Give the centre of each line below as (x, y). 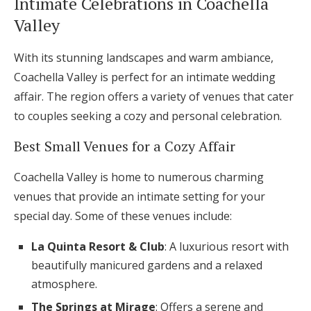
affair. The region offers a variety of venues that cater (154, 97)
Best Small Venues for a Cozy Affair (125, 146)
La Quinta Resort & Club (98, 247)
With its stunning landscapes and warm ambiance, (144, 58)
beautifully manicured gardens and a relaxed (147, 266)
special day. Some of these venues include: (123, 216)
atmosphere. (64, 284)
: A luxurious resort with (227, 247)
